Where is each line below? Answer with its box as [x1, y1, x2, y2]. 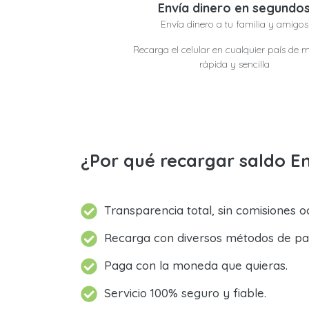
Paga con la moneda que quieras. [104, 258, 288, 272]
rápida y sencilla [199, 58, 270, 70]
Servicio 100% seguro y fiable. [104, 286, 266, 300]
